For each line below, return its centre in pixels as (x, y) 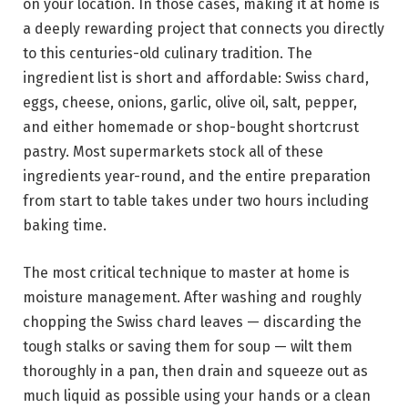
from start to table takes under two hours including (196, 201)
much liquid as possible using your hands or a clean (197, 396)
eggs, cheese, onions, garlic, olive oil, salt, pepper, (190, 103)
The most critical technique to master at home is (186, 273)
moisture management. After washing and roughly (192, 298)
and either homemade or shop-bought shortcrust (191, 127)
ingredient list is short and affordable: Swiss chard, (196, 78)
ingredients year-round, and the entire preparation (197, 177)
